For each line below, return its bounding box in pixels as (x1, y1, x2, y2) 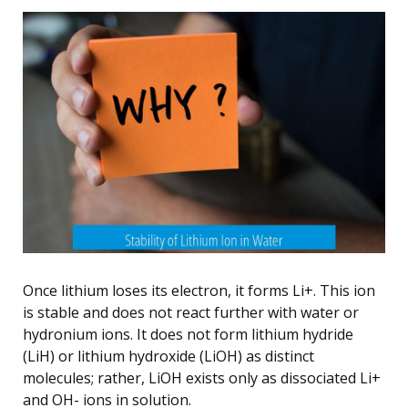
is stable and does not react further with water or (23, 301, 359, 322)
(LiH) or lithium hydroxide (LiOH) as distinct (23, 345, 314, 366)
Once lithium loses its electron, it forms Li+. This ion (23, 280, 375, 301)
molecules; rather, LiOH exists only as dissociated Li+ (23, 367, 381, 388)
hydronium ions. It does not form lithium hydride (23, 323, 353, 344)
